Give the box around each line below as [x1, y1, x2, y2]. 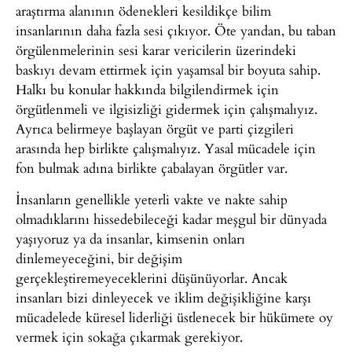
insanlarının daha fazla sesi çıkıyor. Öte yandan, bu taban [16, 20, 336, 41]
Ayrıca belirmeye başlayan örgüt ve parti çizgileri [16, 119, 294, 139]
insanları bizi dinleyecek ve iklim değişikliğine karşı [16, 287, 311, 307]
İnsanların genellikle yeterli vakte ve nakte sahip [16, 189, 288, 209]
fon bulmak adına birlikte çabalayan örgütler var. [16, 158, 288, 178]
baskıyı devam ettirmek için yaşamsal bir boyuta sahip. [16, 60, 321, 80]
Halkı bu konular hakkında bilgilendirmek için [16, 79, 279, 100]
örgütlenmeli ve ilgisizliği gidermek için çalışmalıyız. [16, 99, 317, 119]
